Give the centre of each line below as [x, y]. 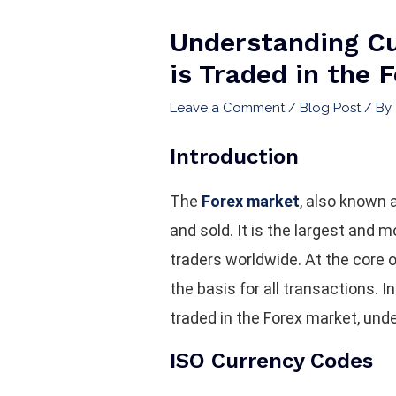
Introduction [235, 157]
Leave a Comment [228, 108]
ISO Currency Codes [272, 361]
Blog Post [331, 108]
